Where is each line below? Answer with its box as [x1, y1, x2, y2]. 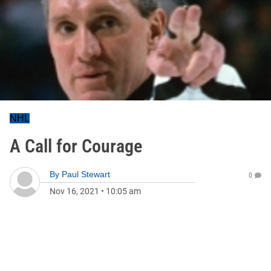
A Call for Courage [10, 135, 142, 157]
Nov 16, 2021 [50, 186, 99, 196]
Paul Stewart [62, 169, 110, 179]
